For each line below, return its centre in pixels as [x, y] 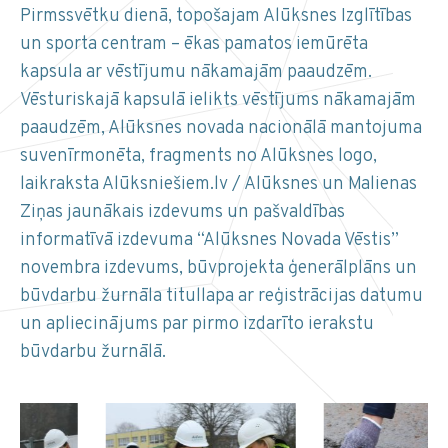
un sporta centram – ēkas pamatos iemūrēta [194, 45]
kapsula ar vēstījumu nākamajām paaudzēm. [196, 73]
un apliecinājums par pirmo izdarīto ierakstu [197, 325]
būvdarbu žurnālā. [93, 353]
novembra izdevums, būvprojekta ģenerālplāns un [218, 269]
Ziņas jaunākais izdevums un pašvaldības [182, 213]
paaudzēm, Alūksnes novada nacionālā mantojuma [221, 129]
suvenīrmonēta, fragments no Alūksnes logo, [198, 157]
